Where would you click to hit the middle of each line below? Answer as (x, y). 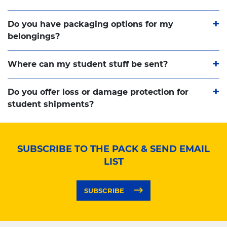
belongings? (34, 36)
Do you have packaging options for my (90, 24)
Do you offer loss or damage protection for (98, 92)
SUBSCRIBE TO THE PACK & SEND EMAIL (113, 149)
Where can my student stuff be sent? (88, 64)
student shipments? (51, 104)
